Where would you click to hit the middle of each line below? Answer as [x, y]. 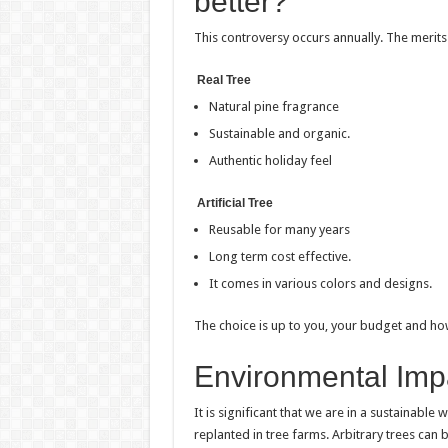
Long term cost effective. [279, 256]
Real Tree [222, 80]
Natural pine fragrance [273, 106]
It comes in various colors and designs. [320, 283]
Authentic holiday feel [270, 160]
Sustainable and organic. [279, 133]
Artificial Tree [233, 203]
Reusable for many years [279, 229]
